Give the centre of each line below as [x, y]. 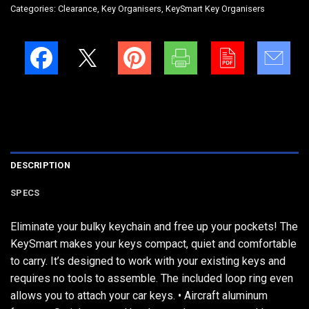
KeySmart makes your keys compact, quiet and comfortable [153, 244]
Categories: [34, 9]
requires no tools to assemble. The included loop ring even [152, 279]
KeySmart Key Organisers [215, 9]
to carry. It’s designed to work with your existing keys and [148, 261]
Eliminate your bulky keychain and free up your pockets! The [154, 227]
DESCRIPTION [40, 166]
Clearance [78, 9]
